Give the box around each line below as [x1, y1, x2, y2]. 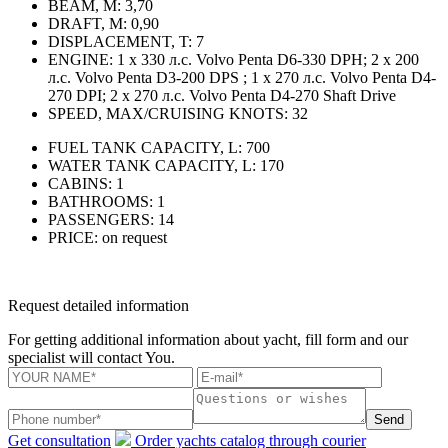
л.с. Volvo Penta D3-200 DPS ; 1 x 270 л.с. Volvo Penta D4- [48, 68, 436, 86]
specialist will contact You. [8, 348, 175, 366]
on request [102, 228, 167, 246]
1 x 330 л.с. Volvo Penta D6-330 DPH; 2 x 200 [117, 50, 419, 68]
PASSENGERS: [48, 210, 154, 228]
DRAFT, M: [48, 14, 127, 32]
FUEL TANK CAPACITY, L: [48, 138, 242, 156]
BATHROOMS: [48, 192, 153, 210]
